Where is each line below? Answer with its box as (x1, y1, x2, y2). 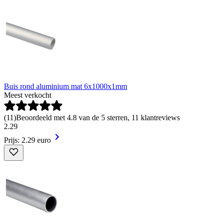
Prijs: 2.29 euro (4, 135, 51, 144)
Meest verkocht (4, 90, 51, 99)
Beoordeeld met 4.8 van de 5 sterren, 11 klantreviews (16, 113, 180, 122)
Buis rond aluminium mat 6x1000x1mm (4, 82, 127, 90)
